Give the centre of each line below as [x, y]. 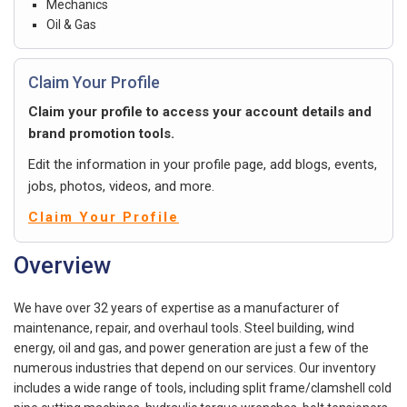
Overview [62, 265]
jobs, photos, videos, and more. [121, 186]
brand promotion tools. [101, 133]
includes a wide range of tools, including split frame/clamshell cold [203, 387]
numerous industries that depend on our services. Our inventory [195, 367]
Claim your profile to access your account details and [200, 111]
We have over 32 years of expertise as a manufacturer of [177, 308]
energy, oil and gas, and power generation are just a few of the [191, 347]
